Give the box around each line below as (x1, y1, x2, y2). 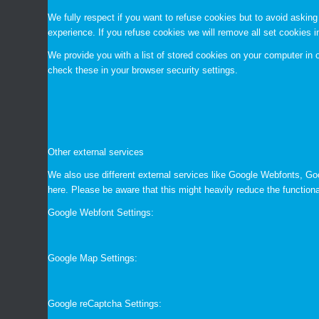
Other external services (48, 146, 145, 157)
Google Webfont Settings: (48, 206, 155, 218)
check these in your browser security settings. (48, 64, 239, 75)
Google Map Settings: (48, 252, 138, 263)
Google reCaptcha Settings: (48, 298, 162, 309)
